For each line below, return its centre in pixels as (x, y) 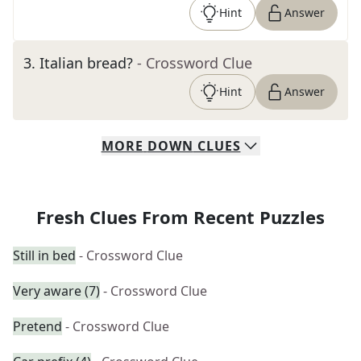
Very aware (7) (56, 291)
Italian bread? (86, 63)
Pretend (37, 326)
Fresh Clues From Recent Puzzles (180, 217)
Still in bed (44, 255)
